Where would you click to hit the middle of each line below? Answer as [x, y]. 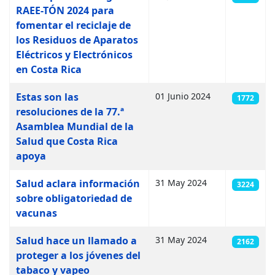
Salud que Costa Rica [67, 141]
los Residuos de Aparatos [77, 40]
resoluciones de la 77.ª [70, 112]
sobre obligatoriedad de [74, 198]
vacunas [37, 213]
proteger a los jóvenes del [78, 255]
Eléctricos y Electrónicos [74, 55]
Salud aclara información [78, 184]
